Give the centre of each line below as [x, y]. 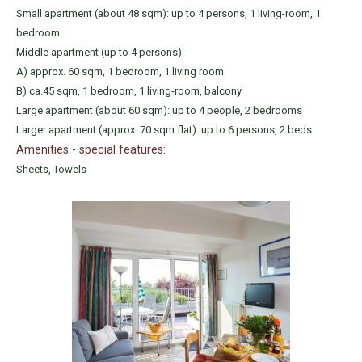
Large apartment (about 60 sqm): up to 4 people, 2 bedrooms [159, 110]
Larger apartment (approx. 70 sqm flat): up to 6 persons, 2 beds [164, 130]
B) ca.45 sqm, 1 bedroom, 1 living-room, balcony [129, 91]
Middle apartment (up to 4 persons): [100, 52]
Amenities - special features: [91, 149]
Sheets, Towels [51, 169]
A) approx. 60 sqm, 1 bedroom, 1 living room [120, 72]
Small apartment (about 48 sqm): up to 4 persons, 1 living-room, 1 [168, 13]
